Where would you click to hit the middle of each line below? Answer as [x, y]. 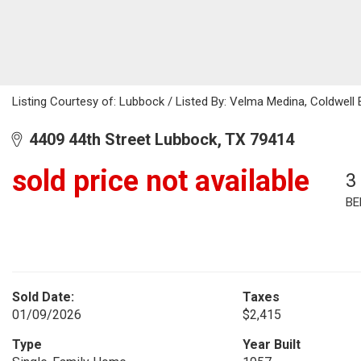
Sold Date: [43, 297]
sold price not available [161, 181]
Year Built [271, 344]
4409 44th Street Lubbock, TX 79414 [158, 139]
